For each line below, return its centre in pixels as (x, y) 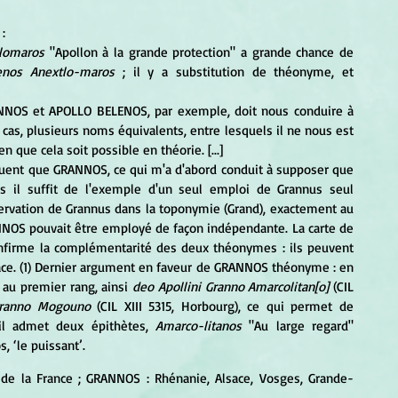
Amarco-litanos (198, 326)
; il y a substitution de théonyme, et (235, 72)
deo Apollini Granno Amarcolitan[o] (231, 287)
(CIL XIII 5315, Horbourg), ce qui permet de (222, 306)
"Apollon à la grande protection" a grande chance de (199, 52)
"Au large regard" (298, 326)
